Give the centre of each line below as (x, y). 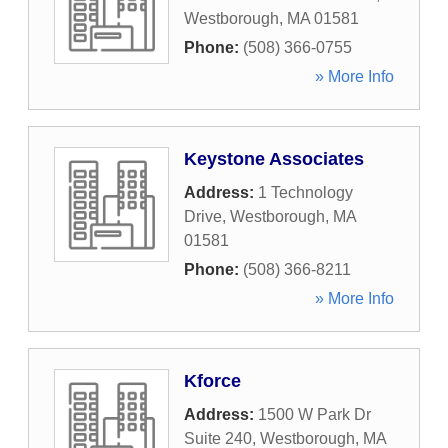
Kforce (212, 381)
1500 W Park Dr (314, 414)
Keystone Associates (274, 159)
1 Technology (305, 192)
